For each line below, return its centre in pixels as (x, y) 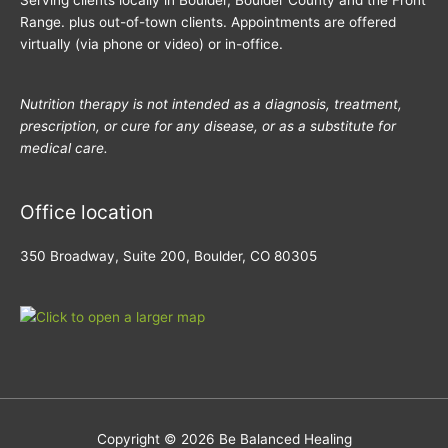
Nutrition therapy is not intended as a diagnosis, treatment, (211, 104)
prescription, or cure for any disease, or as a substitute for (208, 126)
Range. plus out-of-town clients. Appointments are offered (208, 22)
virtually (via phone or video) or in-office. (151, 44)
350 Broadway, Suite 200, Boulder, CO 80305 (168, 255)
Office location (86, 211)
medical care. (64, 148)
